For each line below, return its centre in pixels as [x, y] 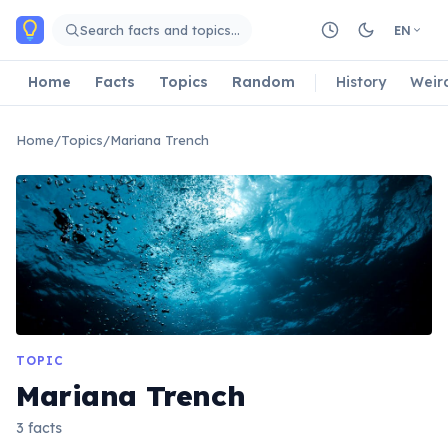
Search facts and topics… [160, 29]
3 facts [39, 428]
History [361, 81]
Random [263, 81]
